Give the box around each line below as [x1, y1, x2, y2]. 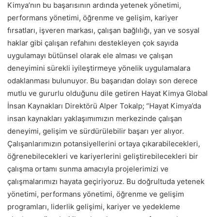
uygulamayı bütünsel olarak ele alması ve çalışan [7, 50, 173, 60]
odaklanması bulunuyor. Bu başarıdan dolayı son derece [7, 76, 198, 85]
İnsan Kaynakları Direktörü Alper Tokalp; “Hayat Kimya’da [7, 101, 201, 110]
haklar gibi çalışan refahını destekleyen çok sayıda [7, 38, 178, 47]
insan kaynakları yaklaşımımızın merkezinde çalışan [7, 113, 182, 123]
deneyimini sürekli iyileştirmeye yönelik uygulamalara [7, 63, 190, 73]
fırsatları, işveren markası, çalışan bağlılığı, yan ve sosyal [7, 25, 200, 35]
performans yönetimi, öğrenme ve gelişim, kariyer [7, 13, 178, 22]
